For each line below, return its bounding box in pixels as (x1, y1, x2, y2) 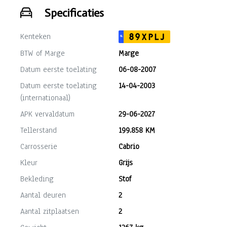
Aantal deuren (20, 190, 66, 200)
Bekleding (20, 174, 54, 184)
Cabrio (119, 141, 139, 152)
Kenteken (20, 31, 51, 42)
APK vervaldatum (20, 109, 74, 119)
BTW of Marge (20, 48, 65, 58)
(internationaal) (20, 93, 70, 103)
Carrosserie (20, 141, 57, 152)
